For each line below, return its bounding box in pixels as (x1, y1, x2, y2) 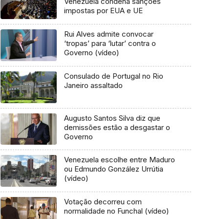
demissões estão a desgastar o (64, 122, 170, 132)
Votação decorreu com (64, 197, 142, 206)
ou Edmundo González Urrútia (64, 164, 163, 174)
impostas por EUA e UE (64, 6, 143, 16)
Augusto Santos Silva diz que (64, 113, 160, 123)
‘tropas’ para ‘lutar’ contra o (64, 39, 156, 48)
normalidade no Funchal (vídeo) (64, 206, 169, 216)
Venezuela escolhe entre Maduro (64, 155, 175, 165)
